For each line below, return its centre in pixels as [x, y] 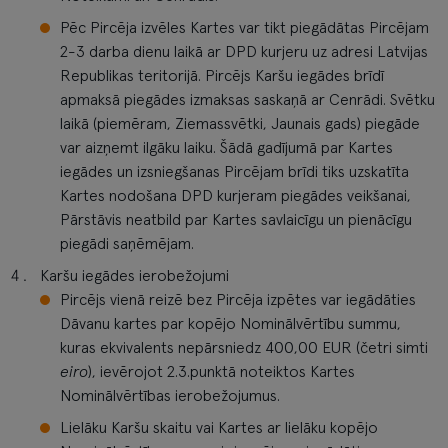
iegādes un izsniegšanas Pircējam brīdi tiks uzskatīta [234, 172]
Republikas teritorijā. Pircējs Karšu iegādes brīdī [222, 76]
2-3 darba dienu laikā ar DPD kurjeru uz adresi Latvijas [244, 52]
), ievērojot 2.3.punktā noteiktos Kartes [221, 372]
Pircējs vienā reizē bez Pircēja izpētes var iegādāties [238, 300]
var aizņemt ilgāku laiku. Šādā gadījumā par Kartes [226, 148]
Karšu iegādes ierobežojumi [134, 276]
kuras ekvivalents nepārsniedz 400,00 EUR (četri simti [244, 348]
